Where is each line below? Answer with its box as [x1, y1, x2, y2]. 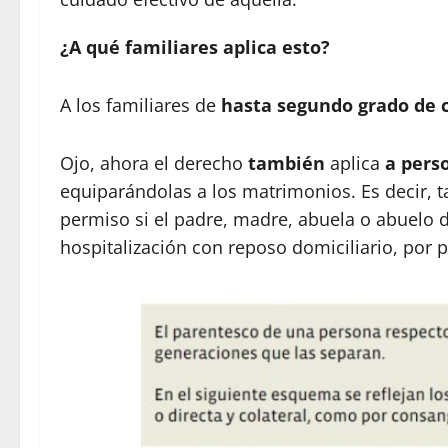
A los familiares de [60, 93, 221, 118]
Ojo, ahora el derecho [60, 151, 248, 176]
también [248, 151, 325, 176]
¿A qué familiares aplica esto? [60, 35, 330, 60]
